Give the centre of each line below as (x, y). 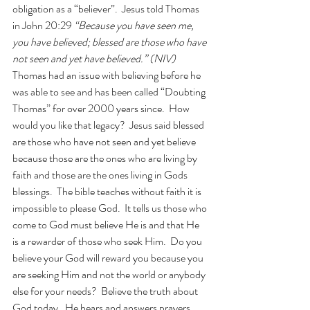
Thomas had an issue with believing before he (108, 75)
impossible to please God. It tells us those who (111, 208)
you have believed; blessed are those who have (110, 42)
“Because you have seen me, (135, 25)
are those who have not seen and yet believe (105, 142)
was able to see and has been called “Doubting (110, 92)
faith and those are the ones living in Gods (101, 175)
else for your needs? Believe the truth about (106, 291)
